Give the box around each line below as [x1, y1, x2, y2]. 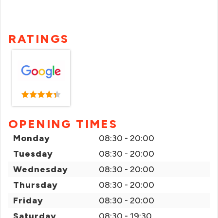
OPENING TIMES [8, 117, 118, 131]
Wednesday [13, 164, 68, 175]
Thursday [13, 180, 58, 190]
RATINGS [8, 32, 69, 46]
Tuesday [13, 148, 53, 159]
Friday [13, 195, 43, 206]
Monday [13, 133, 50, 144]
